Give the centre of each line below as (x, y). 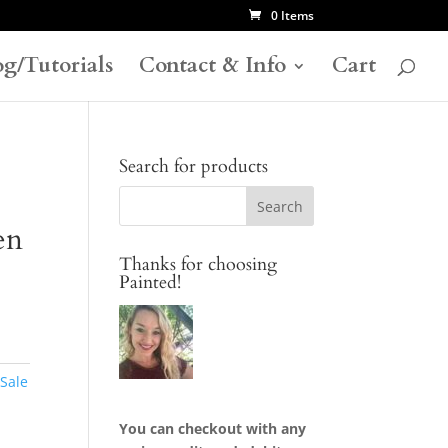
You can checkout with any (213, 428)
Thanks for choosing (198, 264)
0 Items (292, 15)
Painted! (150, 282)
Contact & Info (212, 65)
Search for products (194, 166)
